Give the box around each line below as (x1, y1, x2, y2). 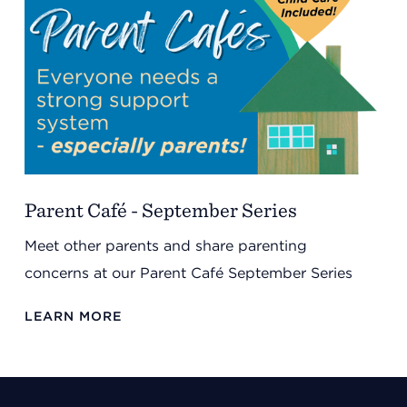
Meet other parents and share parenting (24, 236, 307, 254)
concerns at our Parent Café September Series (24, 263, 352, 282)
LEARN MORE (24, 307, 122, 323)
